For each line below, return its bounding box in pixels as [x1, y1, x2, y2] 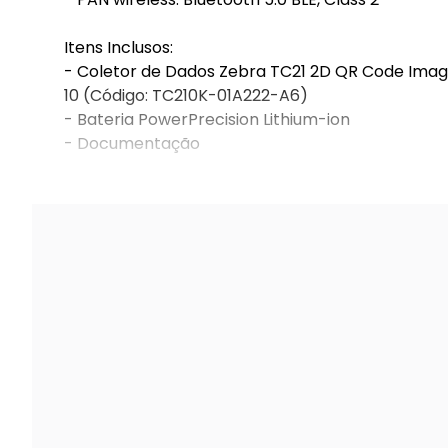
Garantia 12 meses [64, 180, 208, 203]
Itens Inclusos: [64, 36, 173, 59]
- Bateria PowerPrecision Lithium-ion [64, 108, 350, 131]
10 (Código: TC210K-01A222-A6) [64, 84, 308, 107]
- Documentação [64, 132, 200, 155]
